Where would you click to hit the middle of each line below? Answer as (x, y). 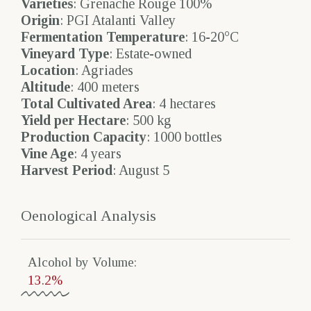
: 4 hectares (184, 104)
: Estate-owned (150, 54)
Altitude (45, 87)
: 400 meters (105, 87)
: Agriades (104, 70)
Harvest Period (67, 170)
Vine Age (47, 154)
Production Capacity (84, 137)
